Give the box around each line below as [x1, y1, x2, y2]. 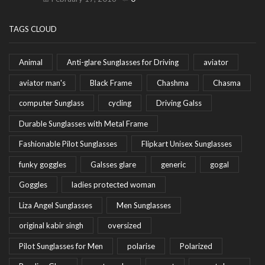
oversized [108, 221, 142, 231]
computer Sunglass [19, 98, 84, 108]
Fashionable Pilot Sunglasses [19, 139, 117, 149]
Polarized [179, 241, 212, 251]
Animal [19, 57, 43, 67]
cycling [108, 98, 132, 108]
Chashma [156, 77, 189, 88]
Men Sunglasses [117, 200, 172, 210]
